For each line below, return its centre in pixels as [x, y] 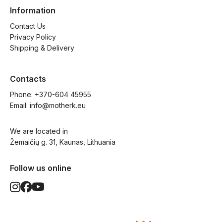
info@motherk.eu [58, 106]
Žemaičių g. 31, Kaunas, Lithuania [63, 142]
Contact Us [28, 26]
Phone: [22, 95]
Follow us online [41, 168]
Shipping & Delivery [42, 48]
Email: [20, 106]
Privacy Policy [33, 37]
